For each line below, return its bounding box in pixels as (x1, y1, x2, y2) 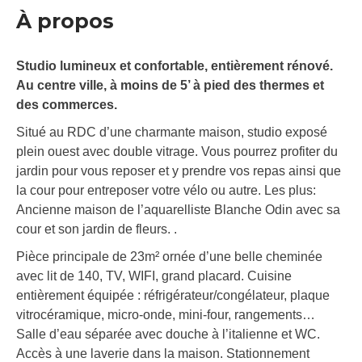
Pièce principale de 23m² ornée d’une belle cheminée (16, 250, 322, 264)
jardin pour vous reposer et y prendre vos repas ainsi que (16, 164, 341, 179)
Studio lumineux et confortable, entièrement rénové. (16, 59, 333, 74)
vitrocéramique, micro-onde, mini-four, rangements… (16, 308, 315, 322)
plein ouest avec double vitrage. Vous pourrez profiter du (16, 145, 338, 159)
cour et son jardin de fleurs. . (16, 222, 177, 237)
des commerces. (16, 98, 117, 112)
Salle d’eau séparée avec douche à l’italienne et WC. (16, 327, 320, 342)
